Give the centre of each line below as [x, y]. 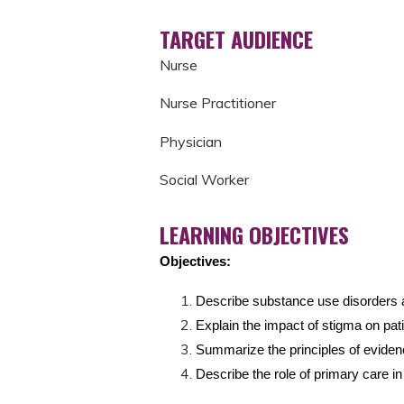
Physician [191, 141]
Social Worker [204, 180]
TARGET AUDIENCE [236, 38]
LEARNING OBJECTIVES [254, 235]
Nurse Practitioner [218, 103]
